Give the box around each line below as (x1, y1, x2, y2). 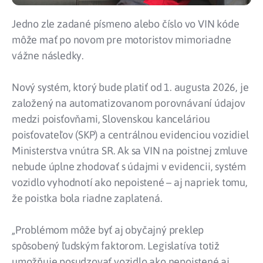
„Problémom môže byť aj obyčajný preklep (12, 223, 204, 236)
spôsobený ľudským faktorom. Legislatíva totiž (12, 239, 220, 252)
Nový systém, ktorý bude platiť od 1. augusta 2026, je (12, 80, 249, 93)
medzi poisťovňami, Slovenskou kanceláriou (12, 112, 210, 125)
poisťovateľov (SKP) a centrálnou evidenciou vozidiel (12, 128, 249, 141)
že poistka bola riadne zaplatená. (12, 191, 163, 204)
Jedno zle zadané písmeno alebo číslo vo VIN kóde (12, 17, 240, 30)
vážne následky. (12, 49, 85, 62)
